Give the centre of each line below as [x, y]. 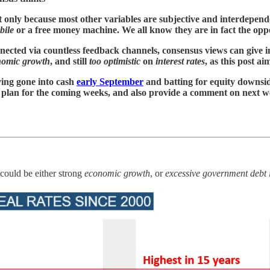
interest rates [180, 61]
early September [110, 81]
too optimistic [115, 61]
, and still [70, 61]
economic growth [117, 173]
